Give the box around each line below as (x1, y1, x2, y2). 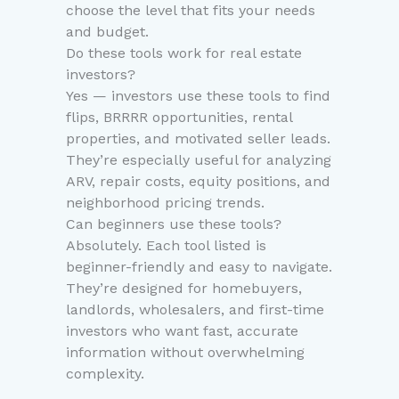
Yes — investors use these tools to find (66, 87, 330, 105)
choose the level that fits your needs (66, 2, 315, 20)
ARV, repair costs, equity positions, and (66, 173, 330, 191)
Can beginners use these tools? (66, 216, 281, 233)
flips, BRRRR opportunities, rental (66, 109, 292, 126)
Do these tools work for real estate (66, 45, 302, 62)
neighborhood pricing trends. (66, 194, 265, 212)
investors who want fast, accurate (66, 322, 298, 340)
